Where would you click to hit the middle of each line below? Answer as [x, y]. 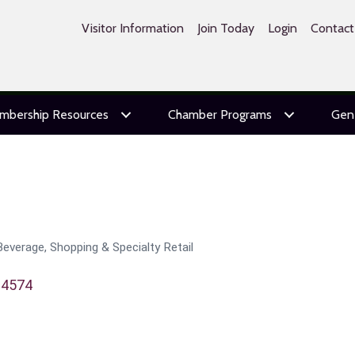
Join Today [225, 28]
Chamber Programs [219, 115]
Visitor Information [132, 28]
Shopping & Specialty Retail [122, 247]
